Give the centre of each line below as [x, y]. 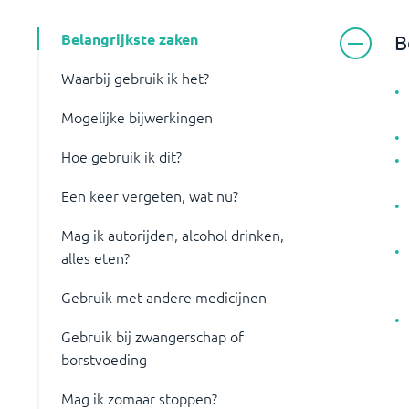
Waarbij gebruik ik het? [135, 78]
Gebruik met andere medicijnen [164, 297]
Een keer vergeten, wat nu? [150, 195]
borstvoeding [104, 359]
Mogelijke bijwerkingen [137, 117]
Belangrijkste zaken [130, 39]
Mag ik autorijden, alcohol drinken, [173, 235]
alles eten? [95, 257]
